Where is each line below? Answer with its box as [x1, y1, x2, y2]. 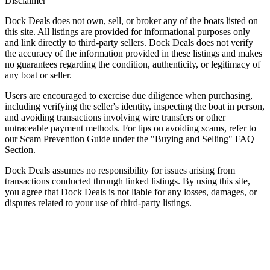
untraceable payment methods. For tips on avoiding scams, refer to [5, 122, 256, 133]
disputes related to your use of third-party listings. [5, 197, 192, 208]
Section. [5, 144, 36, 155]
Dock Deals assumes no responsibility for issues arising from [5, 165, 235, 175]
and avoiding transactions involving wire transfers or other [5, 111, 225, 122]
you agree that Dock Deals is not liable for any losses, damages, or [5, 186, 257, 197]
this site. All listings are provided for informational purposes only [5, 26, 250, 37]
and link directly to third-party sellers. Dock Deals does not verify [5, 37, 253, 48]
